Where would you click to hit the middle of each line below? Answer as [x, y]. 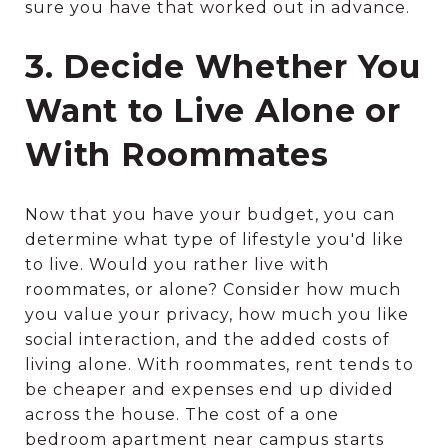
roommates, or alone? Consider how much [213, 290]
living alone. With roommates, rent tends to [219, 365]
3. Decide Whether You [223, 67]
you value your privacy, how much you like [217, 315]
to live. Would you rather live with [177, 265]
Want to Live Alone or [213, 111]
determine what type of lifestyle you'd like [214, 240]
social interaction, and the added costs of [207, 340]
